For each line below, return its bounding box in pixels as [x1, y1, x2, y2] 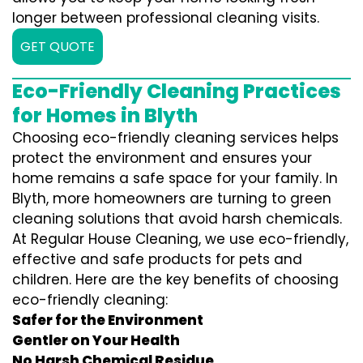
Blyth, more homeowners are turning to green [12, 189, 331, 208]
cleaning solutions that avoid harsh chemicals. [12, 209, 342, 228]
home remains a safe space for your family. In [12, 169, 338, 188]
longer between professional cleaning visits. [12, 8, 319, 28]
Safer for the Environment [12, 310, 203, 330]
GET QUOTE [20, 37, 95, 56]
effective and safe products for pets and [12, 250, 302, 269]
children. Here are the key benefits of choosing [12, 270, 339, 289]
